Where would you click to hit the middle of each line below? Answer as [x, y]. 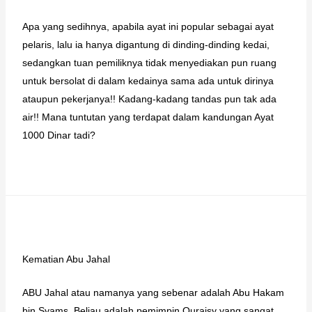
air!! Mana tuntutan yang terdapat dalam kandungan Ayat [148, 117]
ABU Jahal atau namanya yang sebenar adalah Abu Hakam [153, 293]
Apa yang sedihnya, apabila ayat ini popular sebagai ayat [148, 26]
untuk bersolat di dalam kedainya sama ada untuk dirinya [148, 80]
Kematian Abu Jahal [66, 259]
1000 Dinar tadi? [58, 135]
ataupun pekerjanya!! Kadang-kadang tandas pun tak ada [149, 99]
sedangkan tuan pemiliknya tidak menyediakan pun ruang [149, 62]
